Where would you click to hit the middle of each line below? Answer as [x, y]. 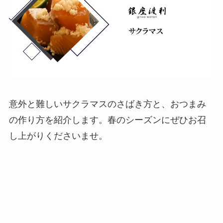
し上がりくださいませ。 [58, 136]
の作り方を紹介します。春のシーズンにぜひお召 [107, 120]
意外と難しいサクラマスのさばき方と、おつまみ [107, 104]
